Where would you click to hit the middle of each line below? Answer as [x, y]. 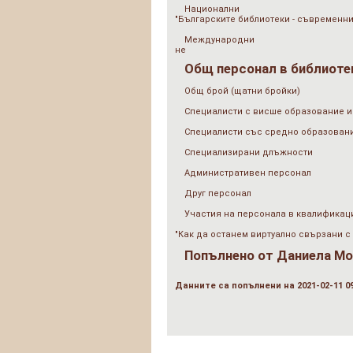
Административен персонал [248, 173]
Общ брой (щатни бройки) [242, 91]
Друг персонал [218, 193]
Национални [212, 9]
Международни [219, 40]
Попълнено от [230, 256]
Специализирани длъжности [249, 152]
